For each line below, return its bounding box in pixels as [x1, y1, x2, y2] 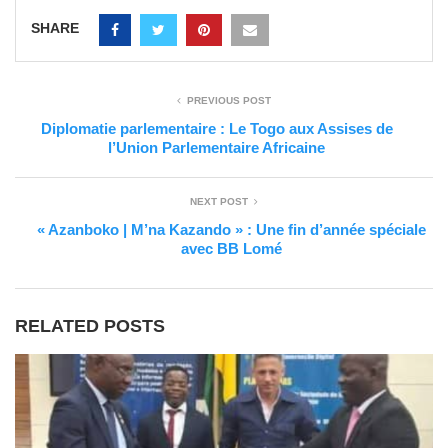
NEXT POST [190, 195, 248, 207]
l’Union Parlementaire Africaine [108, 138, 325, 156]
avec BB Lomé [181, 239, 282, 257]
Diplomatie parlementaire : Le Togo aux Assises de [40, 119, 393, 137]
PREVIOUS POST [187, 94, 271, 106]
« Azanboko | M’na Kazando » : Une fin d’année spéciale [37, 220, 426, 238]
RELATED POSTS [15, 315, 165, 336]
